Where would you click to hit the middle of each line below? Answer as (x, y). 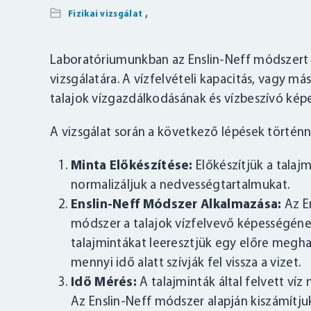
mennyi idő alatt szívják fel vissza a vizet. (186, 263)
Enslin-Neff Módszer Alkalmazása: (176, 205)
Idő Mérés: (104, 283)
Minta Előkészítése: (132, 166)
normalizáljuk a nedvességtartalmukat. (180, 186)
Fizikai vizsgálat (106, 14)
